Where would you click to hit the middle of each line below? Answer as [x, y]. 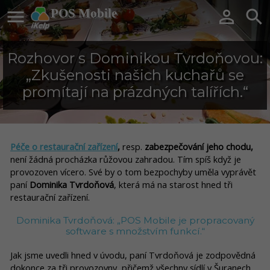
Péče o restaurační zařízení [64, 146]
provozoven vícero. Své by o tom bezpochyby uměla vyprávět [133, 171]
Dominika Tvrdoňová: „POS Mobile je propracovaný [135, 221]
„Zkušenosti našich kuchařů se [135, 75]
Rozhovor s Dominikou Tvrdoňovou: [135, 58]
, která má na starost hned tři [173, 184]
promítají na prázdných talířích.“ [135, 92]
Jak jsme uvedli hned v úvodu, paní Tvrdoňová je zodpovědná [133, 255]
